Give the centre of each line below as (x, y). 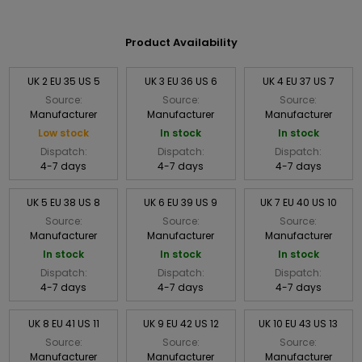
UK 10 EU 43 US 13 (299, 323)
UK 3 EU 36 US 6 (181, 81)
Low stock (64, 133)
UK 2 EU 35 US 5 (63, 81)
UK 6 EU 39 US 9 (181, 202)
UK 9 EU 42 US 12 (181, 323)
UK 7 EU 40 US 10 (298, 202)
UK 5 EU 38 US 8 (64, 202)
